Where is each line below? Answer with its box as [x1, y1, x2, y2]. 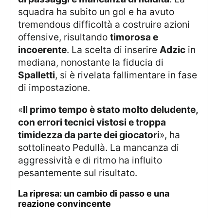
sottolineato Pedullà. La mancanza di [18, 141, 180, 153]
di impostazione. [18, 81, 91, 93]
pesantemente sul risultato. [18, 166, 138, 179]
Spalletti [18, 69, 55, 81]
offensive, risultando [18, 31, 110, 43]
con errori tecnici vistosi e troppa [18, 116, 166, 128]
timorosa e [110, 31, 159, 43]
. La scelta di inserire [67, 43, 160, 55]
